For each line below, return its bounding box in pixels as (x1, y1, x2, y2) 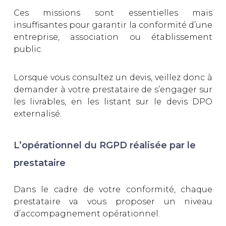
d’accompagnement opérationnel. (13, 208, 160, 218)
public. (13, 44, 44, 54)
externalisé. (13, 108, 64, 119)
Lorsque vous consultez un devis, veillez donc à (13, 72, 213, 82)
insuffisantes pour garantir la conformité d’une (13, 20, 213, 30)
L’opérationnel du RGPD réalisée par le (13, 139, 196, 150)
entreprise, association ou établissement (13, 32, 213, 42)
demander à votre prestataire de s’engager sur (13, 84, 213, 94)
